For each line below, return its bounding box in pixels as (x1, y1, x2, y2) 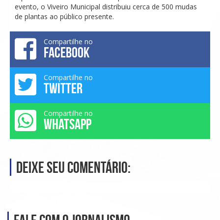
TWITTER (44, 80, 82, 96)
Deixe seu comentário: (16, 158, 131, 176)
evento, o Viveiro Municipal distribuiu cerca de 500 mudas (15, 1, 197, 11)
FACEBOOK (44, 44, 89, 60)
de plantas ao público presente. (15, 11, 114, 21)
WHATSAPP (44, 115, 91, 132)
